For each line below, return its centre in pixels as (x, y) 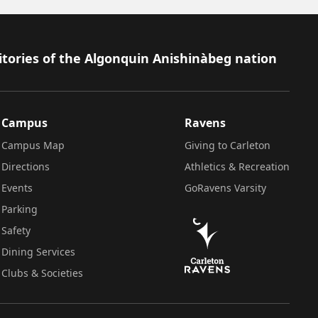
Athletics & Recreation (237, 166)
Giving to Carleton (227, 145)
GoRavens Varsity (225, 187)
